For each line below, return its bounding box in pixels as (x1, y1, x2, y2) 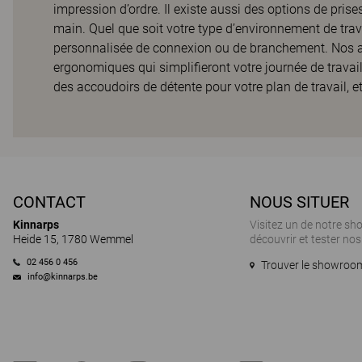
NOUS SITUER (250, 192, 350, 212)
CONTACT (13, 192, 86, 212)
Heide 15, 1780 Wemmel (13, 233, 133, 246)
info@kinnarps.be (27, 271, 98, 283)
